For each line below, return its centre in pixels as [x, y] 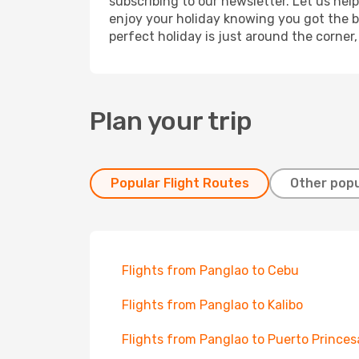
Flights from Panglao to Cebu [210, 270]
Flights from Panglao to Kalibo [212, 305]
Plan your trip [171, 121]
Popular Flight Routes [179, 183]
